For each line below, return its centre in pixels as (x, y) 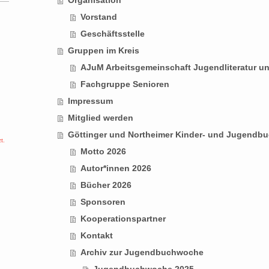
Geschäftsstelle (112, 33)
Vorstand (98, 17)
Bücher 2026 (106, 185)
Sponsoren (103, 201)
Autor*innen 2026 (116, 168)
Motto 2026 (103, 151)
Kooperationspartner (123, 218)
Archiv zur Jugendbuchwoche (142, 252)
